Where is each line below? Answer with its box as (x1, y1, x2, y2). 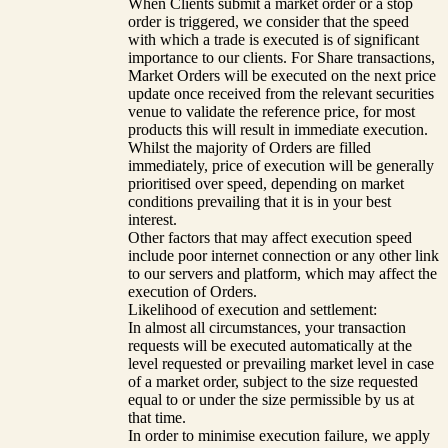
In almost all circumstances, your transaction (128, 318, 406, 336)
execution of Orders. (128, 282, 257, 300)
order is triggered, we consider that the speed (128, 12, 409, 30)
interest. (128, 210, 177, 228)
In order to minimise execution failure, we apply (128, 426, 430, 444)
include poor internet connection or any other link (128, 246, 439, 264)
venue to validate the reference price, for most (128, 102, 415, 120)
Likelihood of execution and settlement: (128, 300, 377, 318)
